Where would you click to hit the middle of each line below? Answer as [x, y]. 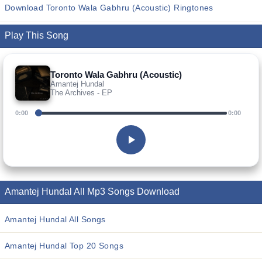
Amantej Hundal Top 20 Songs [64, 246]
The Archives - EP [81, 92]
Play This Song [37, 35]
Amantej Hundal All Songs [55, 219]
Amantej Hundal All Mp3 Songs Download [92, 192]
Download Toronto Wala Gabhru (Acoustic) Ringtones [109, 8]
